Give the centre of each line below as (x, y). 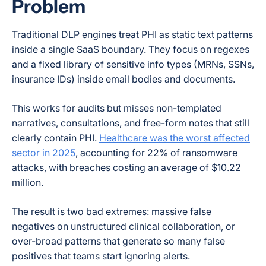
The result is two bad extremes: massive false (112, 211)
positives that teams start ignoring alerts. (101, 256)
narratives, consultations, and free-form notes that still (131, 123)
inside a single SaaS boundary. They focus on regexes (131, 49)
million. (28, 182)
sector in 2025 (44, 153)
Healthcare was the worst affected (175, 138)
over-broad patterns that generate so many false (118, 241)
